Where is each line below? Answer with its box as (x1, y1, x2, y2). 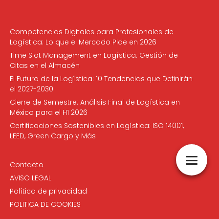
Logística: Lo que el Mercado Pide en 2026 (10, 37, 156, 47)
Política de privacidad (10, 186, 87, 196)
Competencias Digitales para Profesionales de (10, 26, 174, 37)
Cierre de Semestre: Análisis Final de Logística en (10, 97, 180, 107)
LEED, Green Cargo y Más (10, 131, 96, 141)
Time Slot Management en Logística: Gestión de (10, 50, 178, 60)
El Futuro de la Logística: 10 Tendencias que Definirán (10, 73, 193, 84)
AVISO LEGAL (10, 173, 51, 183)
